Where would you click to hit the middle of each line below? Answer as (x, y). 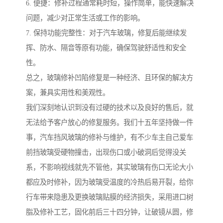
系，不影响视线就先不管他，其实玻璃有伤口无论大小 (110, 167)
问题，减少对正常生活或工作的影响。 (85, 18)
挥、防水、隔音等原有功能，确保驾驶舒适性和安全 (106, 48)
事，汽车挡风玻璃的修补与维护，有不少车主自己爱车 (110, 138)
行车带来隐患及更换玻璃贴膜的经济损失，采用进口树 (110, 197)
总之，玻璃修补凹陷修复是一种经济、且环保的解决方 (110, 78)
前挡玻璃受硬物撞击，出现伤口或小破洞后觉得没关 (106, 153)
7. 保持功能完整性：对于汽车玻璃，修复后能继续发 (106, 33)
